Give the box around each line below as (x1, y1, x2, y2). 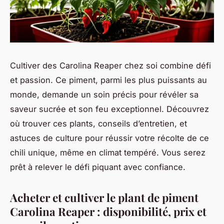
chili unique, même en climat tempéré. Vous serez (10, 147, 205, 158)
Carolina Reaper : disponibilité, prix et (10, 204, 206, 219)
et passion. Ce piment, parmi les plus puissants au (10, 75, 207, 85)
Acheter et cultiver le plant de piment (10, 190, 198, 205)
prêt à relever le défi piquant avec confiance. (10, 162, 185, 172)
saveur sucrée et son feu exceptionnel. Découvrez (10, 104, 209, 114)
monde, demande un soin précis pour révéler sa (10, 89, 198, 100)
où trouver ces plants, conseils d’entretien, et (10, 118, 187, 129)
